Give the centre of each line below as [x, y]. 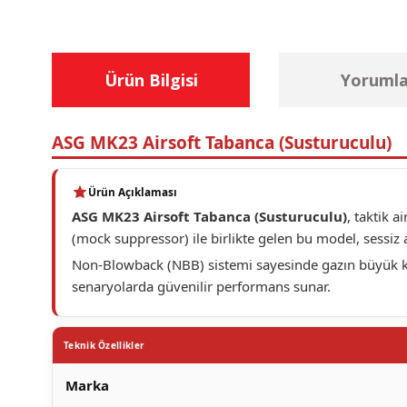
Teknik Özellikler [104, 345]
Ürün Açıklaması [133, 192]
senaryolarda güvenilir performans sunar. [201, 286]
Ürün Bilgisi [151, 79]
